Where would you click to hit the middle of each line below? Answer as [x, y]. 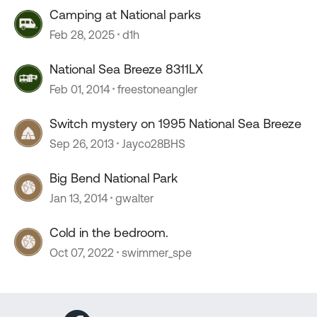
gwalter [134, 198]
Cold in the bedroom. [109, 232]
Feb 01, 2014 [80, 89]
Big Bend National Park [114, 178]
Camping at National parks [125, 14]
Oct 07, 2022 [82, 252]
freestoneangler [157, 89]
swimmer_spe [157, 252]
